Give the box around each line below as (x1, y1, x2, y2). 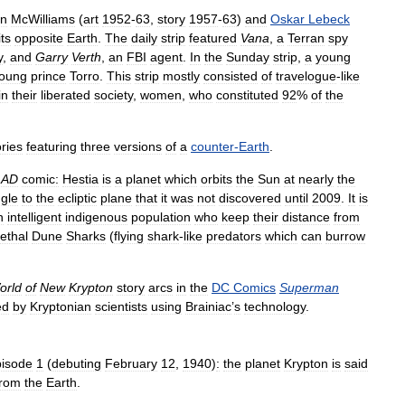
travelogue (276, 69, 336, 84)
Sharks (66, 229, 106, 244)
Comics (233, 280, 276, 296)
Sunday (226, 50, 269, 65)
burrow (325, 229, 365, 244)
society (94, 88, 133, 103)
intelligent (7, 210, 61, 225)
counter (191, 139, 234, 155)
